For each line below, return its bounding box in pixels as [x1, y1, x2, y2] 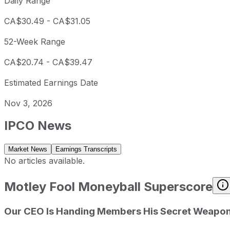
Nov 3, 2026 [4, 98, 52, 109]
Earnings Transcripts [55, 145, 117, 154]
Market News [8, 145, 47, 154]
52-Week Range [4, 36, 65, 47]
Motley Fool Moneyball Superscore [4, 179, 213, 194]
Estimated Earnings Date [4, 78, 98, 88]
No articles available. [4, 156, 85, 166]
